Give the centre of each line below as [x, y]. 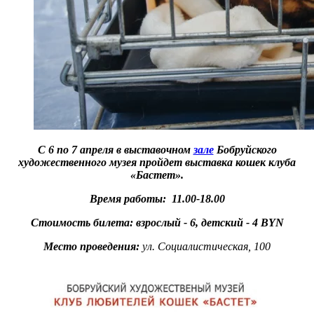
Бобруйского [245, 150]
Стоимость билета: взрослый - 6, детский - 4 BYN [157, 223]
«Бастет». [157, 175]
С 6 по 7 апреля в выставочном [115, 150]
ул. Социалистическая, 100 [205, 247]
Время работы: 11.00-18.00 [157, 199]
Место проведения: [91, 247]
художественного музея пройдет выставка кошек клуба [157, 163]
